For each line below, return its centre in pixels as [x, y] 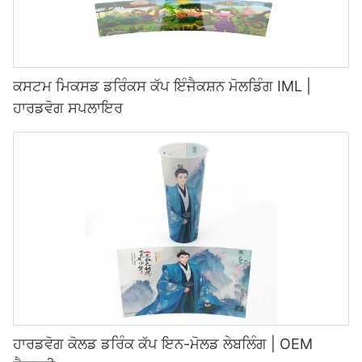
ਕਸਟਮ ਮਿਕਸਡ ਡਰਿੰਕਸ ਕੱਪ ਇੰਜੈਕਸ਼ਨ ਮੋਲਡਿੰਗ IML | [162, 86]
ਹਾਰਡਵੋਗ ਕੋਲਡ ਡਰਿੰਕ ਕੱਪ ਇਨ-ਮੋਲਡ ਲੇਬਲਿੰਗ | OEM [163, 344]
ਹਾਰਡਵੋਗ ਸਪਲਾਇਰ [68, 108]
